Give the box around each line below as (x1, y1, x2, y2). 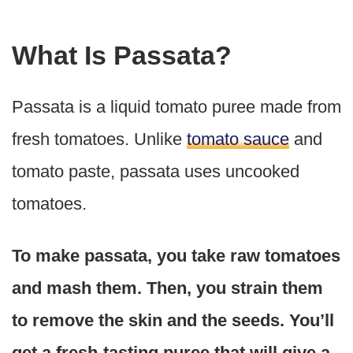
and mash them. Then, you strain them (12, 277, 323, 298)
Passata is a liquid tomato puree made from (12, 96, 341, 117)
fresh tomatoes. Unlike (12, 128, 187, 149)
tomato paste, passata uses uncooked (12, 161, 299, 181)
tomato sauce (187, 128, 289, 149)
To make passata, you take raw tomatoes (12, 245, 340, 266)
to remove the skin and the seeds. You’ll (12, 310, 334, 330)
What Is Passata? (12, 39, 232, 70)
